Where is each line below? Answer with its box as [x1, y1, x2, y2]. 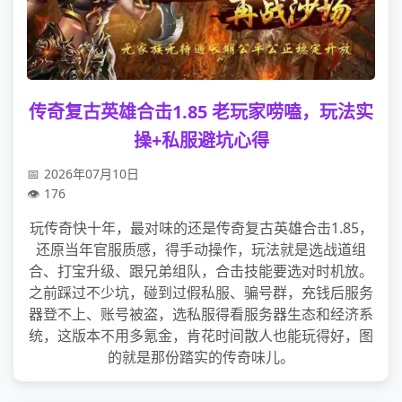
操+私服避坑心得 [133, 128, 269, 153]
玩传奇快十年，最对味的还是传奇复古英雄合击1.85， [29, 218, 373, 238]
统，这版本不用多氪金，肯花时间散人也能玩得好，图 [29, 326, 373, 345]
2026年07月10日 [44, 165, 139, 182]
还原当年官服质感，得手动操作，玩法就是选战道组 [36, 240, 366, 259]
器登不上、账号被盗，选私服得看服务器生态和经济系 [29, 304, 373, 324]
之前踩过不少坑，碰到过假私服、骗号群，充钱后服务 [29, 283, 373, 302]
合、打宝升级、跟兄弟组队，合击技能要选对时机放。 [29, 261, 373, 281]
